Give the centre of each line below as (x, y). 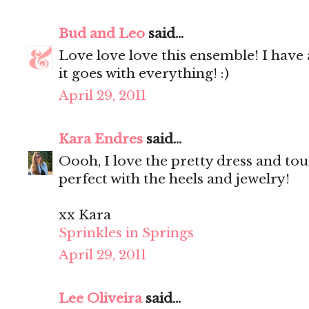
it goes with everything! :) (144, 74)
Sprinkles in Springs (126, 233)
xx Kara (85, 215)
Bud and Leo (102, 34)
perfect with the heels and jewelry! (174, 179)
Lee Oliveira (100, 299)
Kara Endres (101, 139)
